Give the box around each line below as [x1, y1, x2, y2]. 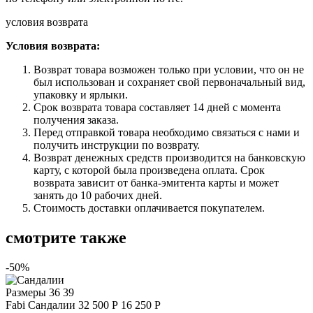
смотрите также [6, 228, 126, 247]
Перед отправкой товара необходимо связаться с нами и [34, 126, 300, 138]
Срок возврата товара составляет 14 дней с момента [34, 101, 281, 113]
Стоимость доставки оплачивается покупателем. [34, 201, 265, 214]
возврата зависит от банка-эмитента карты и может [34, 176, 279, 189]
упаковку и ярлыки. [34, 88, 128, 101]
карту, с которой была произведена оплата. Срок [34, 163, 265, 176]
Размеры [6, 286, 46, 298]
